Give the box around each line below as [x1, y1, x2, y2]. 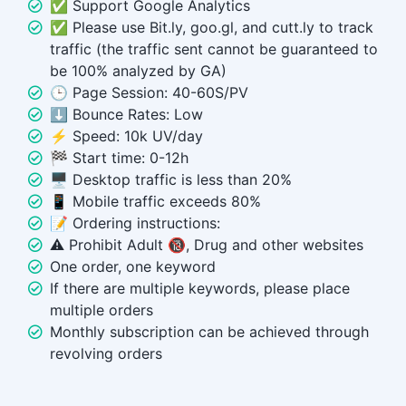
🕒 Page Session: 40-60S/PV [50, 83, 248, 102]
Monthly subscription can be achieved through [50, 323, 369, 342]
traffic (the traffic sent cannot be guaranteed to [50, 40, 378, 59]
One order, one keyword [50, 257, 216, 276]
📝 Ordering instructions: [50, 214, 220, 233]
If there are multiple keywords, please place [50, 279, 350, 298]
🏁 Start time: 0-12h [50, 149, 188, 168]
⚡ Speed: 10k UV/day [50, 127, 203, 146]
